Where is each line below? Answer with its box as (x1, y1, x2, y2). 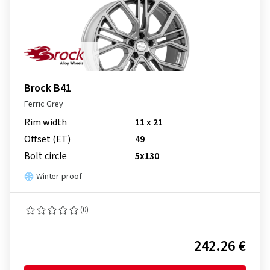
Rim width (24, 116, 67, 129)
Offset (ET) (24, 133, 71, 146)
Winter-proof (36, 171, 82, 183)
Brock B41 (24, 81, 71, 96)
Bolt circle (24, 149, 67, 163)
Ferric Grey (24, 98, 63, 110)
